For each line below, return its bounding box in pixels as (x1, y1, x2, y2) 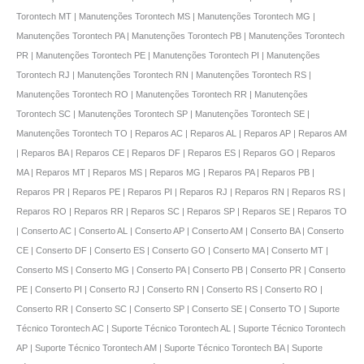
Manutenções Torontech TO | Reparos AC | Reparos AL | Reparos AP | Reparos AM (16, 128, 347, 138)
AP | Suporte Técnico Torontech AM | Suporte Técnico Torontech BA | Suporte (16, 342, 323, 353)
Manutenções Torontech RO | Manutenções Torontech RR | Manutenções (16, 89, 308, 99)
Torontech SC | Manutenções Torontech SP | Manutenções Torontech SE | (16, 108, 310, 119)
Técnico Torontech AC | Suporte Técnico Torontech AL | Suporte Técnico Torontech (16, 323, 345, 333)
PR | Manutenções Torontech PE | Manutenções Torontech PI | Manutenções (16, 50, 320, 60)
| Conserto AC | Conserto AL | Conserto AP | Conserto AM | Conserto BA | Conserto (16, 225, 344, 236)
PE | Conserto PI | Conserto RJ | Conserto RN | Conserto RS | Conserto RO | (16, 284, 323, 294)
